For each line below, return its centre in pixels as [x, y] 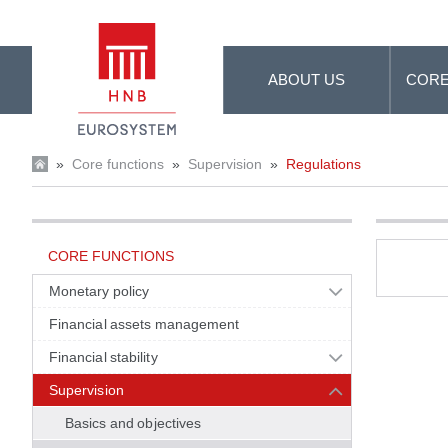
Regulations [323, 164]
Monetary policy [99, 291]
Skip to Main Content [81, 18]
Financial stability [103, 357]
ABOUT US [307, 79]
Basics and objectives [133, 423]
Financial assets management [144, 324]
